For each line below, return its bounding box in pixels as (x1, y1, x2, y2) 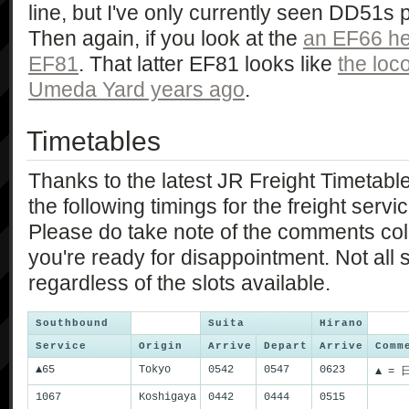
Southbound (36, 318, 109, 329)
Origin (139, 341, 183, 351)
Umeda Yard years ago (28, 78, 245, 101)
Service (36, 341, 87, 351)
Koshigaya (139, 391, 196, 404)
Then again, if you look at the (28, 26, 303, 50)
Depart (264, 341, 308, 351)
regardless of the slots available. (28, 271, 330, 295)
